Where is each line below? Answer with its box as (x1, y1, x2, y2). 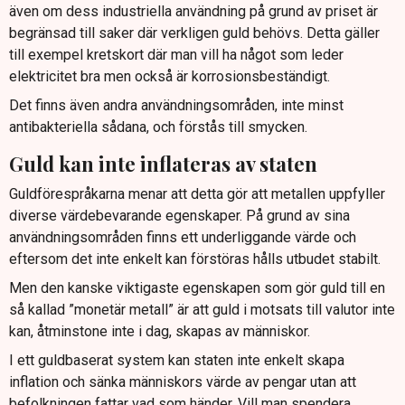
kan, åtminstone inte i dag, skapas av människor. (9, 322, 310, 340)
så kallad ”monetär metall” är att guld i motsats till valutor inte (9, 300, 395, 318)
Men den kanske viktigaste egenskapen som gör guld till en (9, 278, 385, 297)
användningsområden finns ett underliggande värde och (9, 228, 356, 246)
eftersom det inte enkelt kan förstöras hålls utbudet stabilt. (9, 250, 381, 268)
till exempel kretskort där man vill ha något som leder (9, 46, 344, 64)
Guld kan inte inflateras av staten (9, 150, 317, 178)
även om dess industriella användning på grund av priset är (9, 3, 378, 21)
